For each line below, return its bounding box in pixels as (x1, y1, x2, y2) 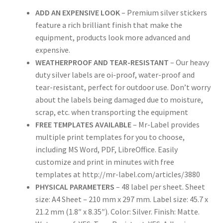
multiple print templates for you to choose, (35, 131, 185, 142)
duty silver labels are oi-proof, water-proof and (35, 69, 195, 80)
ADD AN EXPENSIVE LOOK (35, 7, 120, 17)
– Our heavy (168, 57, 209, 67)
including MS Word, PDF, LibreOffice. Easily (35, 144, 178, 154)
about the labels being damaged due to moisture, (35, 94, 203, 105)
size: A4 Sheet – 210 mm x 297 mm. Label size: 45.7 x (35, 194, 208, 204)
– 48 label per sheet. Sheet (114, 181, 205, 192)
